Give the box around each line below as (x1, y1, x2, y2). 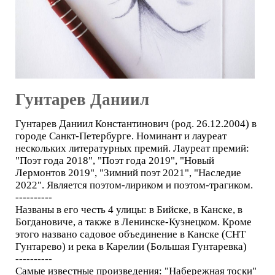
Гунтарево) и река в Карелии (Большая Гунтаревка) (15, 241, 247, 252)
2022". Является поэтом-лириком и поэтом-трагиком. (15, 179, 253, 191)
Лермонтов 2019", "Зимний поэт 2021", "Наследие (15, 167, 241, 179)
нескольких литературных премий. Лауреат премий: (15, 142, 249, 154)
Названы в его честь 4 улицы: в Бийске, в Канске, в (15, 204, 242, 215)
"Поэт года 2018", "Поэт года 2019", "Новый (15, 155, 214, 166)
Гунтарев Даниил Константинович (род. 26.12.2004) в (15, 118, 257, 130)
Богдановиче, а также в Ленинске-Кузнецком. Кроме (15, 216, 252, 228)
